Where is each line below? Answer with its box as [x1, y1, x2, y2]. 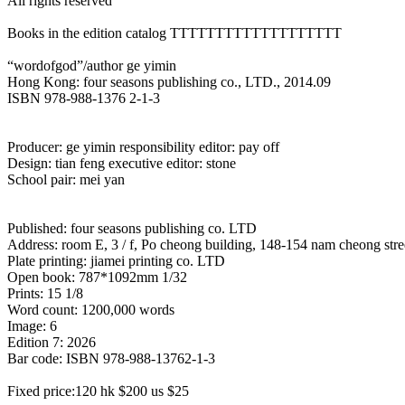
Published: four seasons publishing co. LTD [7, 221, 257, 236]
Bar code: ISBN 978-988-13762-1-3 [7, 351, 215, 366]
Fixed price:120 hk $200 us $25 [7, 383, 189, 399]
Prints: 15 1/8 [7, 286, 83, 301]
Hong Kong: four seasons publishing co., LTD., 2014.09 [7, 74, 331, 89]
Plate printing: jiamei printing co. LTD [7, 253, 225, 268]
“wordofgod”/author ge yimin [7, 58, 176, 73]
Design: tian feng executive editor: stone [7, 155, 236, 171]
